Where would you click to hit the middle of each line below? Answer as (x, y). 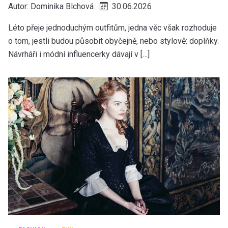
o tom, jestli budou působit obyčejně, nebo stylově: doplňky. (113, 41)
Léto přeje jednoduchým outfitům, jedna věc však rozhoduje (112, 28)
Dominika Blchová (62, 6)
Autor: (19, 6)
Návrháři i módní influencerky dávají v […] (79, 54)
